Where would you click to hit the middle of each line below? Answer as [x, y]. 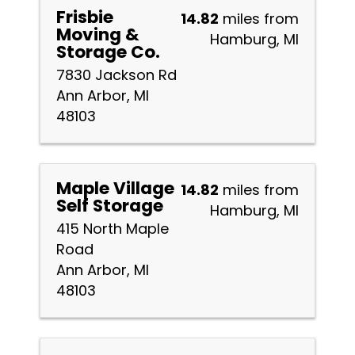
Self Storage [110, 206]
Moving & [98, 34]
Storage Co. [108, 52]
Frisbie [85, 17]
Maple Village [115, 188]
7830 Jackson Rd [116, 75]
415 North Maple [113, 229]
